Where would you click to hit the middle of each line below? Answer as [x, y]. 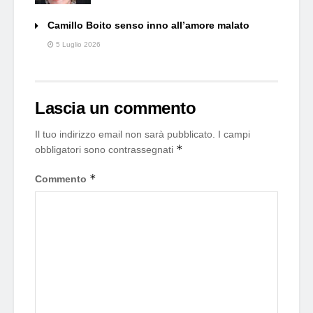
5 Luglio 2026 [77, 44]
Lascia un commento [116, 108]
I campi [234, 134]
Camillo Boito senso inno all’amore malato [148, 25]
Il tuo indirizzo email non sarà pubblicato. [125, 134]
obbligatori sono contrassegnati [105, 149]
